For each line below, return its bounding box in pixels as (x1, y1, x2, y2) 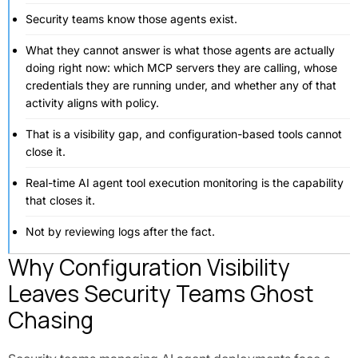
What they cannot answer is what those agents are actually (26, 43, 335, 57)
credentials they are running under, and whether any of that (26, 78, 336, 92)
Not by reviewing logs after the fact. (26, 225, 215, 238)
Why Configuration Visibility (8, 252, 290, 282)
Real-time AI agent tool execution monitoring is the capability (26, 176, 344, 189)
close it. (26, 145, 66, 158)
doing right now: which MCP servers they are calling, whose (26, 61, 337, 74)
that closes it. (26, 193, 95, 207)
